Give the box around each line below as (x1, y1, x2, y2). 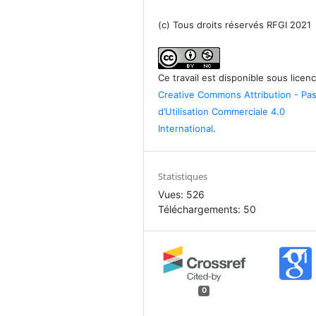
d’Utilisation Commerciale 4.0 (158, 105, 286, 117)
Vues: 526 (158, 188, 205, 200)
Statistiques (158, 169, 208, 183)
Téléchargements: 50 (158, 202, 257, 215)
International (158, 122, 214, 134)
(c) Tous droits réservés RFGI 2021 (158, 18, 312, 30)
